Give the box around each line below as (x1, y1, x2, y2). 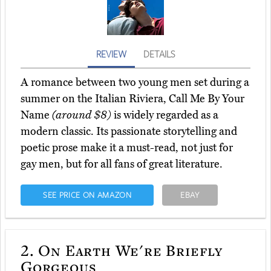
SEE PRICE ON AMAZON (42, 189, 132, 201)
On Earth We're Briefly (34, 240, 223, 261)
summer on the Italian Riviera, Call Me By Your (21, 92, 244, 106)
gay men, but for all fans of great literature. (21, 157, 223, 171)
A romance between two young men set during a (21, 76, 249, 90)
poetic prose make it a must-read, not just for (21, 141, 233, 155)
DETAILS (143, 48, 175, 60)
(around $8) (52, 108, 111, 122)
